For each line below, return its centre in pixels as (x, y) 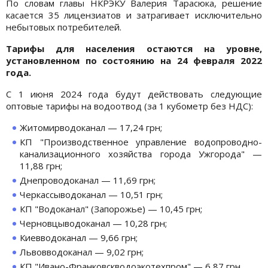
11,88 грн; (41, 165)
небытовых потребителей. (64, 27)
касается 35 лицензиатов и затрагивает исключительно (134, 15)
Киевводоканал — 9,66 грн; (79, 237)
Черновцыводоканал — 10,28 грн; (93, 223)
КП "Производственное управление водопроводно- (141, 141)
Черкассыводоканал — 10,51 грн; (91, 194)
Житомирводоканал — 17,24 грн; (91, 127)
